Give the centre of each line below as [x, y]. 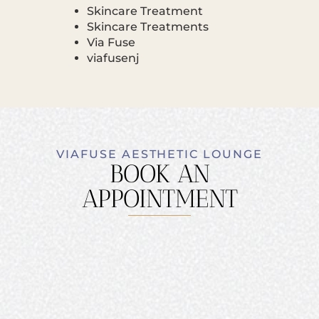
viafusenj [113, 58]
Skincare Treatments [147, 26]
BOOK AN [159, 173]
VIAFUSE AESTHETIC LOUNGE [159, 154]
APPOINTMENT [159, 198]
